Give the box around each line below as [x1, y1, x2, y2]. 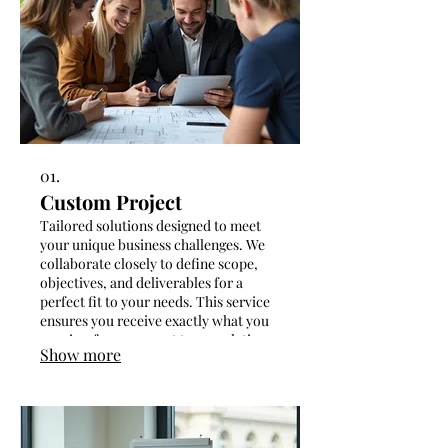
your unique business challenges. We [40, 234, 265, 254]
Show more [40, 343, 121, 365]
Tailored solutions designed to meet [40, 215, 261, 235]
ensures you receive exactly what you [40, 310, 269, 330]
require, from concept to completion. [40, 329, 271, 349]
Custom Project [40, 187, 182, 215]
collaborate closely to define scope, [40, 253, 258, 273]
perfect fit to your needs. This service [40, 291, 270, 311]
